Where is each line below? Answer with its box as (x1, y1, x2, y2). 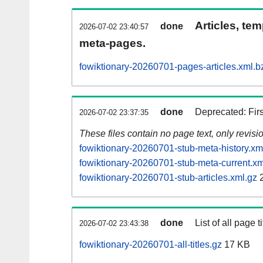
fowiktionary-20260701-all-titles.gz (79, 240, 222, 250)
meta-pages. (79, 37, 146, 50)
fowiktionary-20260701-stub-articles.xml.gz (79, 173, 257, 183)
